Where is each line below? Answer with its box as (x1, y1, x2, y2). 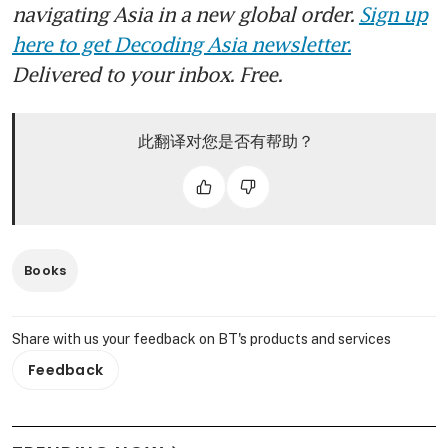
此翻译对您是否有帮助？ (137, 129, 314, 152)
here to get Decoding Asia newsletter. (12, 31, 351, 56)
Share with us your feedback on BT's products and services (12, 330, 391, 347)
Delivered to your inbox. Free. (12, 61, 282, 86)
